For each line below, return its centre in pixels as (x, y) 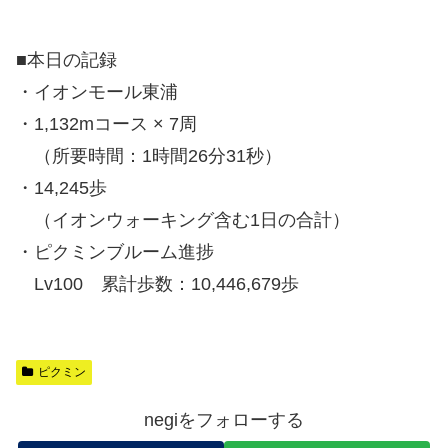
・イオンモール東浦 (97, 91)
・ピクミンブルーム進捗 (115, 251)
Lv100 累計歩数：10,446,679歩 (157, 283)
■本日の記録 (66, 59)
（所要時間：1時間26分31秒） (149, 155)
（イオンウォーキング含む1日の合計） (183, 219)
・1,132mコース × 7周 (106, 123)
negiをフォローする (224, 419)
